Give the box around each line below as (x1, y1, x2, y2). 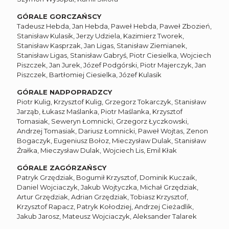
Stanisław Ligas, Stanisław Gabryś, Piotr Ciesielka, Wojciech (17, 51, 211, 59)
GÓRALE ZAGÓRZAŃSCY (17, 163, 106, 172)
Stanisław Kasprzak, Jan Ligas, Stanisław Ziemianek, (17, 41, 187, 50)
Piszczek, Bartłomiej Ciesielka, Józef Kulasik (17, 70, 162, 79)
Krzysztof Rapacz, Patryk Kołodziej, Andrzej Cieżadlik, (17, 202, 194, 211)
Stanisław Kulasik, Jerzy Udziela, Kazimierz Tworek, (17, 31, 184, 40)
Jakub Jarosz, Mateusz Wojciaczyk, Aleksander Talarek (17, 212, 197, 220)
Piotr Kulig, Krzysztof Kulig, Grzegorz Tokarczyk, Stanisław (17, 97, 206, 106)
